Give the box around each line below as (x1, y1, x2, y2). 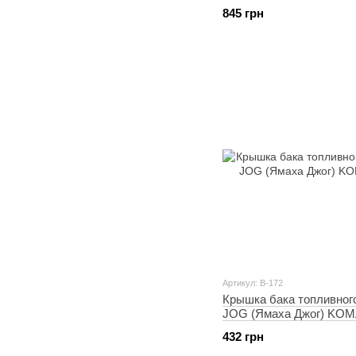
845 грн (222, 6, 264, 20)
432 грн (222, 330, 264, 343)
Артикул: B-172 (222, 278, 283, 288)
